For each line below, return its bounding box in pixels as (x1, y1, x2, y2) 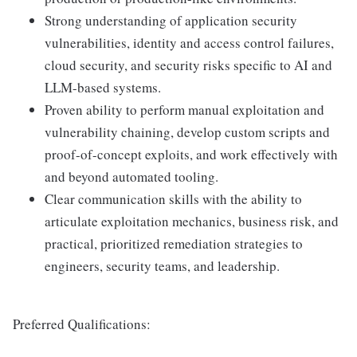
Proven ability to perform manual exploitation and (45, 100, 324, 119)
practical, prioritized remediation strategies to (45, 234, 303, 253)
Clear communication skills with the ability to (45, 190, 302, 208)
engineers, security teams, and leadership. (45, 257, 280, 275)
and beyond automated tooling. (45, 167, 218, 186)
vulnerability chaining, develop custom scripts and (45, 123, 330, 141)
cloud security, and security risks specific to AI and (45, 56, 332, 74)
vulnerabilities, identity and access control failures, (45, 33, 334, 52)
